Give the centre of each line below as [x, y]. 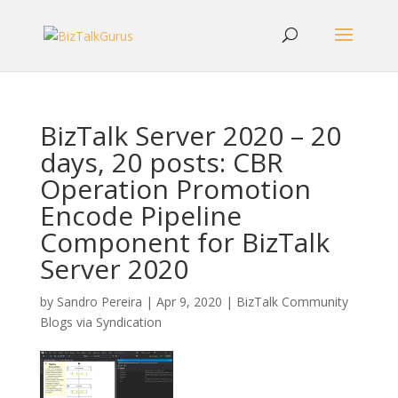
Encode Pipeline [140, 215]
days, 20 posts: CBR [161, 162]
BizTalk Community [292, 302]
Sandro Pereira [99, 302]
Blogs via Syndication [100, 322]
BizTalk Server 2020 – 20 [190, 135]
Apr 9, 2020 [189, 302]
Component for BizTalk [184, 242]
